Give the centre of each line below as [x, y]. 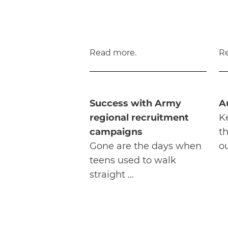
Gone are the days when [146, 146]
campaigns [116, 132]
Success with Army [135, 104]
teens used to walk [133, 161]
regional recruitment [139, 118]
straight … [112, 175]
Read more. [113, 53]
